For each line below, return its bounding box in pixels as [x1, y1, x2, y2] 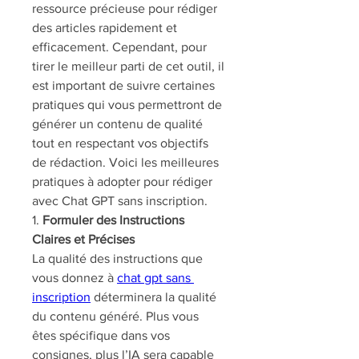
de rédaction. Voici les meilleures [32, 155, 219, 169]
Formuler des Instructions [42, 213, 184, 227]
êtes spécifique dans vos [32, 329, 170, 342]
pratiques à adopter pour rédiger [32, 175, 212, 188]
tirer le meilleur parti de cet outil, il [32, 59, 224, 73]
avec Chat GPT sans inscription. [32, 194, 208, 208]
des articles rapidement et [32, 21, 177, 34]
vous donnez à [32, 271, 117, 284]
